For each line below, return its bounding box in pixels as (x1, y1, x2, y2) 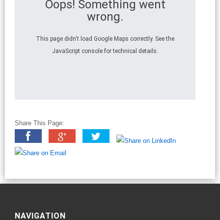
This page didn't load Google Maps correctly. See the (36, 35, 174, 43)
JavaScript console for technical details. (52, 48, 158, 55)
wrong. (87, 10, 123, 24)
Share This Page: (15, 119, 64, 127)
